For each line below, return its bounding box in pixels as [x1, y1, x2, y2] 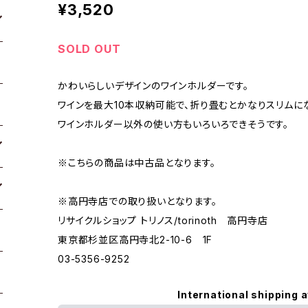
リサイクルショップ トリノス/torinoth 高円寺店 [58, 214, 268, 227]
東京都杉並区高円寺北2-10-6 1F [58, 234, 213, 246]
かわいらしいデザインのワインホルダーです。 [58, 80, 249, 92]
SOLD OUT [58, 42, 121, 56]
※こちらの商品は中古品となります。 [58, 157, 216, 169]
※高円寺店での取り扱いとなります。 [58, 195, 217, 208]
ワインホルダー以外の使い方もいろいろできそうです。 [58, 118, 289, 131]
